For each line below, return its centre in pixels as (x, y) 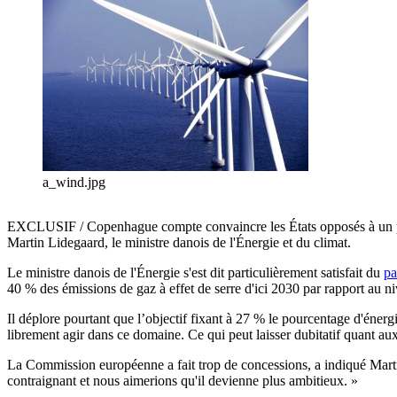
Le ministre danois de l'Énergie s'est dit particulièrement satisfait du (195, 273)
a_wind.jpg (74, 183)
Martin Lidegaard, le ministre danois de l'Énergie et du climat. (179, 243)
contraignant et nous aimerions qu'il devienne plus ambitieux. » (183, 381)
